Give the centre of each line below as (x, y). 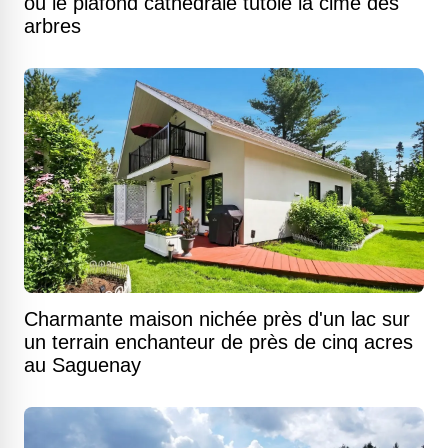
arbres (52, 26)
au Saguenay (82, 365)
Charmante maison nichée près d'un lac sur (217, 319)
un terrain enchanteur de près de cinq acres (218, 342)
